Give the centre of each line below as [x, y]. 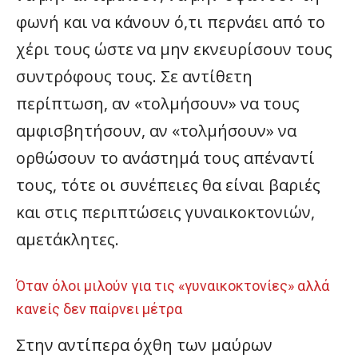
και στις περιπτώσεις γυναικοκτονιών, [165, 213]
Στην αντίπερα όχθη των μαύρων [144, 345]
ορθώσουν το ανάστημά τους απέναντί [165, 158]
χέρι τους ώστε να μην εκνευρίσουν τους [174, 50]
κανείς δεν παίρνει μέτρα [99, 309]
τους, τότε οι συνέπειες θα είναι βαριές [168, 185]
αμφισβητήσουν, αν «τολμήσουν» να [156, 131]
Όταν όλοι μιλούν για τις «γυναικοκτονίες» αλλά [173, 286]
